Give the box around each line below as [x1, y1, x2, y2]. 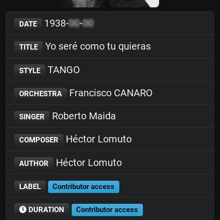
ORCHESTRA [19, 89, 62, 98]
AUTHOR [19, 159, 49, 168]
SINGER [19, 112, 45, 121]
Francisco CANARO [66, 86, 153, 99]
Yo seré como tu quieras [42, 40, 151, 53]
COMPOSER [19, 136, 58, 145]
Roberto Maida [49, 110, 116, 122]
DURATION [26, 205, 64, 214]
